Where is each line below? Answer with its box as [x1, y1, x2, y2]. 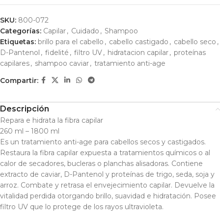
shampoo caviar [35, 59, 89, 68]
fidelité [45, 48, 69, 57]
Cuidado [71, 27, 99, 35]
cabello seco [174, 37, 216, 46]
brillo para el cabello [38, 37, 104, 46]
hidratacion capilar [108, 48, 168, 57]
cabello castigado [109, 37, 168, 46]
